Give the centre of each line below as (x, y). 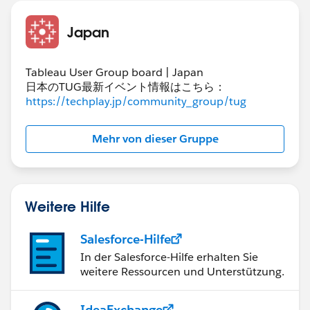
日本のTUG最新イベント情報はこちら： (126, 86)
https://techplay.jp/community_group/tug (136, 101)
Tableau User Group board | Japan (115, 72)
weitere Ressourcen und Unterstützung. (182, 271)
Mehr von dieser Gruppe (155, 138)
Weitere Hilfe (67, 206)
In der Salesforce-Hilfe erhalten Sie (169, 257)
